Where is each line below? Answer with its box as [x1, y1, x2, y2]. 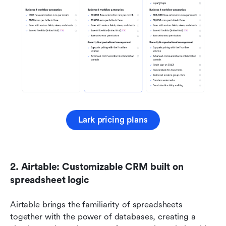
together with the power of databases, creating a [10, 212, 196, 222]
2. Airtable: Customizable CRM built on [10, 161, 184, 173]
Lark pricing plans [78, 115, 148, 125]
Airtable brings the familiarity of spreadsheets [10, 200, 183, 210]
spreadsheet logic [10, 175, 89, 186]
